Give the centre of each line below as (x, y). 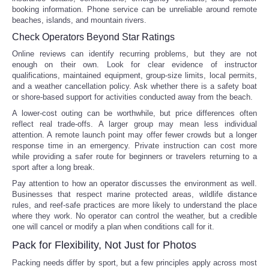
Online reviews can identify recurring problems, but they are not (134, 53)
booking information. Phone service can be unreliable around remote (134, 9)
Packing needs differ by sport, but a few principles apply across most (134, 262)
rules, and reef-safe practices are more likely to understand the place (134, 205)
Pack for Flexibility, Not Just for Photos (104, 245)
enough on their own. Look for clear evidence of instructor (134, 64)
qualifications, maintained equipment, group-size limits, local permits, (134, 75)
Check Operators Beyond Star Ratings (93, 37)
